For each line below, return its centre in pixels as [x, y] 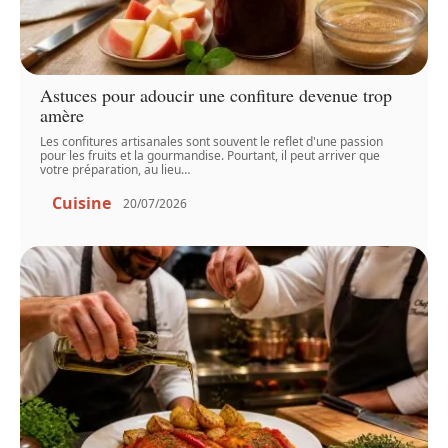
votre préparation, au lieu [111, 170]
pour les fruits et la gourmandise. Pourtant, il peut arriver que [210, 156]
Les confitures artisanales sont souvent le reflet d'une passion [212, 142]
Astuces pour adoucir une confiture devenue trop [216, 95]
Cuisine [82, 203]
